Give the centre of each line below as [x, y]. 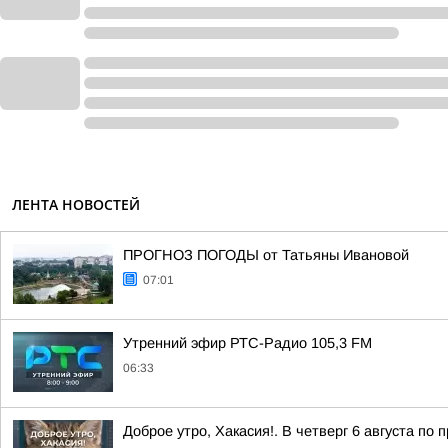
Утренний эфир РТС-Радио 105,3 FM [247, 343]
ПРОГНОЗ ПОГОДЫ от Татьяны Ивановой [266, 255]
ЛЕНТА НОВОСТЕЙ [76, 204]
